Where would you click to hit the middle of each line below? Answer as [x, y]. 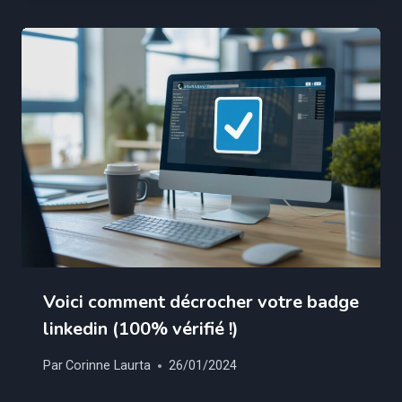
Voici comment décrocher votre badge [201, 302]
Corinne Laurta [109, 366]
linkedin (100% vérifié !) [141, 329]
